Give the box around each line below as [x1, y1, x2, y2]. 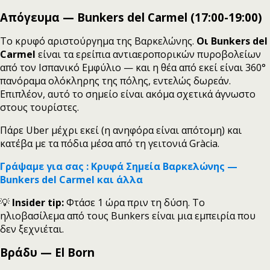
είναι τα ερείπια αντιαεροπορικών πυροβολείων [38, 47, 261, 61]
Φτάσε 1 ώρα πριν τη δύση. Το [64, 195, 205, 209]
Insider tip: [12, 195, 64, 209]
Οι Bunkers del [196, 34, 268, 48]
